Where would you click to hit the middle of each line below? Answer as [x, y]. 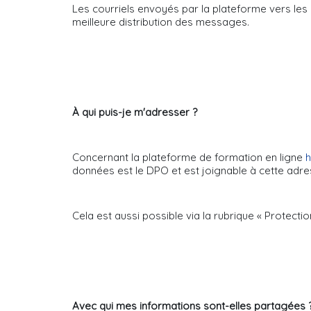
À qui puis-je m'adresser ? [135, 112]
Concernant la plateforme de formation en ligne [189, 157]
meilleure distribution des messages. [161, 22]
